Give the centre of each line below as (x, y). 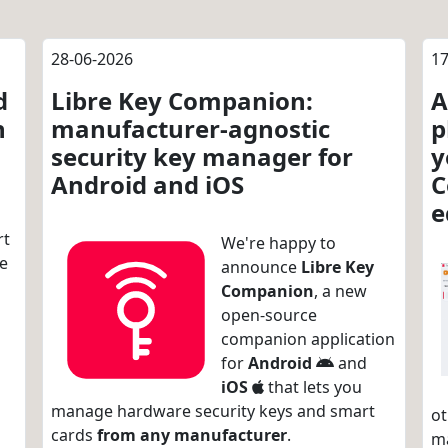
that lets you (313, 387)
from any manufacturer (192, 435)
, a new (340, 291)
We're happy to (278, 243)
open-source (269, 315)
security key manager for (202, 156)
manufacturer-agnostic (190, 128)
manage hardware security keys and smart (213, 411)
